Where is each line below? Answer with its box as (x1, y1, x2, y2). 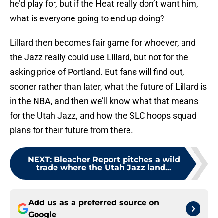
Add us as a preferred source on (28, 198, 159, 208)
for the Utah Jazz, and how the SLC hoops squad (10, 110, 197, 121)
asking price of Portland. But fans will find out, (10, 67, 184, 77)
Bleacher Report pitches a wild (54, 155, 180, 164)
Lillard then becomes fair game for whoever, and (10, 37, 196, 48)
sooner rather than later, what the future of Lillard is (10, 81, 207, 92)
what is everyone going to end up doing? (10, 13, 164, 24)
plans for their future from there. (10, 125, 133, 136)
